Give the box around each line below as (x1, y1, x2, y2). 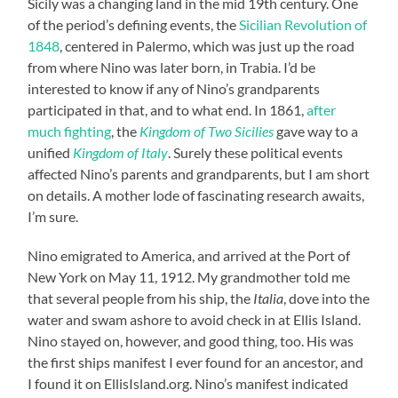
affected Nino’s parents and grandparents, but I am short (28, 165, 370, 183)
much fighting (28, 123, 112, 140)
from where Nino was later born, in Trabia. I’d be (28, 59, 316, 76)
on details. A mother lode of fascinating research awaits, (28, 187, 365, 204)
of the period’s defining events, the (28, 16, 240, 34)
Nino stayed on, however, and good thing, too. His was (28, 332, 354, 350)
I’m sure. (28, 208, 79, 226)
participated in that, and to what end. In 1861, (28, 101, 307, 119)
